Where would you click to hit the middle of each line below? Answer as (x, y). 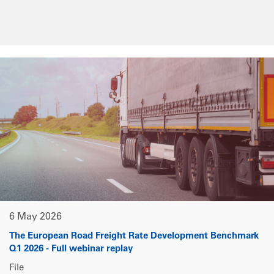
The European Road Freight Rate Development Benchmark (134, 237)
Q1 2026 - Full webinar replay (71, 250)
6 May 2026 (35, 217)
